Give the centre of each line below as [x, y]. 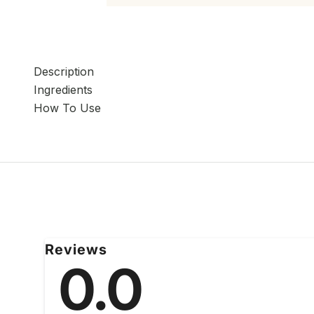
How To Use [67, 108]
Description [64, 71]
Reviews [76, 249]
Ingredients [63, 89]
